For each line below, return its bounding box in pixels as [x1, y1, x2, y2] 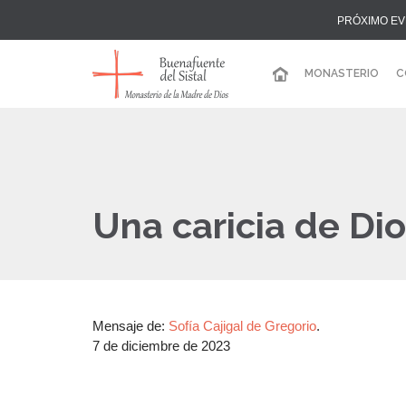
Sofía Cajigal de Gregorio [169, 318, 316, 333]
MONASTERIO [304, 67, 379, 81]
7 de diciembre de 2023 [92, 338, 230, 353]
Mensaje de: [92, 318, 169, 333]
